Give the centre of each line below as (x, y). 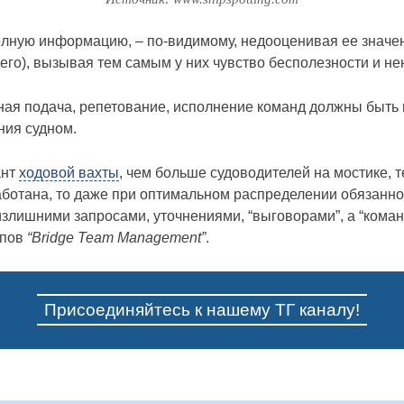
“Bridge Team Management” (117, 237)
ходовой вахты (69, 172)
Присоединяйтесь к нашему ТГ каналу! (202, 309)
